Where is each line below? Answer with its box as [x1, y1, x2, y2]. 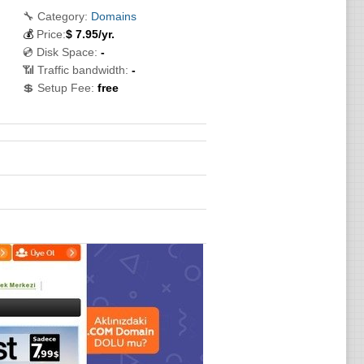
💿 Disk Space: [22, 45, 97, 58]
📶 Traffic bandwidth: [22, 63, 128, 76]
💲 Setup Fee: [22, 81, 94, 94]
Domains [90, 10, 136, 23]
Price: [36, 28, 66, 41]
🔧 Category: [22, 10, 88, 23]
